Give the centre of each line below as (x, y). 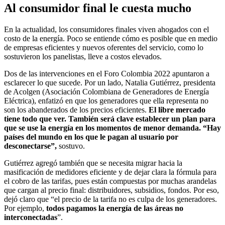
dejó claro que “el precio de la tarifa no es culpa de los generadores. (110, 199)
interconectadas (31, 217)
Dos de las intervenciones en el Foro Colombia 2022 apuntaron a (107, 73)
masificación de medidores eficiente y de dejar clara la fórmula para (110, 172)
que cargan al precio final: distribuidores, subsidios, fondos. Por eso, (111, 190)
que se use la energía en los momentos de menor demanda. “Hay (113, 128)
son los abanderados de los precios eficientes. (76, 109)
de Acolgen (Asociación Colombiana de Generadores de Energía (106, 91)
